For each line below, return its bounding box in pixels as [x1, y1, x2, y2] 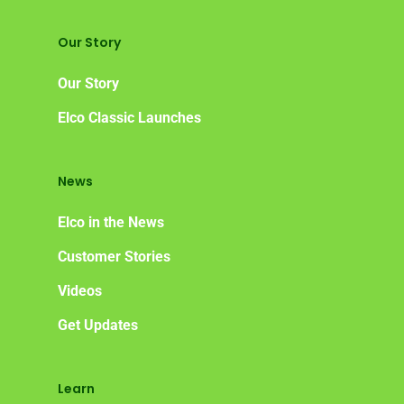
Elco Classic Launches [58, 109, 201, 126]
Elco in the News [58, 214, 164, 231]
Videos [58, 282, 102, 299]
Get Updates [58, 317, 138, 334]
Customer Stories [58, 248, 170, 265]
